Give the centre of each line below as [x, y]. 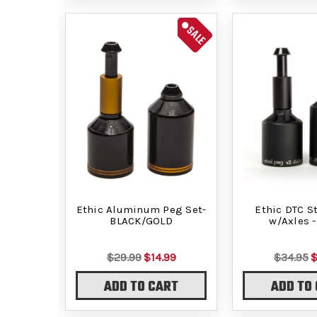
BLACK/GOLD [141, 220]
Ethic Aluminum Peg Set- [141, 209]
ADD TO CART [142, 288]
